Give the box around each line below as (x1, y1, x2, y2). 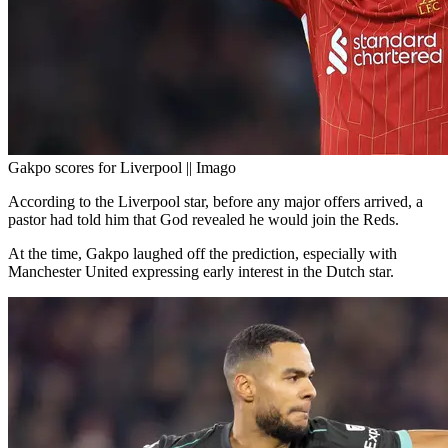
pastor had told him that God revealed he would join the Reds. (8, 211, 399, 229)
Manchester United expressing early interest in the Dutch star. (8, 263, 394, 281)
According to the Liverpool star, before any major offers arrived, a (8, 193, 423, 211)
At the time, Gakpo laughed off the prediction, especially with (8, 245, 397, 263)
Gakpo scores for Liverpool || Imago (8, 159, 236, 177)
